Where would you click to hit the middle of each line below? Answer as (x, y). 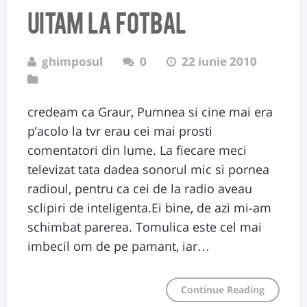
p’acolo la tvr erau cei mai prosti (120, 131)
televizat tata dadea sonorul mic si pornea (148, 169)
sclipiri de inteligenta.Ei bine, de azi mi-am (149, 207)
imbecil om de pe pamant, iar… (119, 246)
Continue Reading (223, 289)
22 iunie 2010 (219, 61)
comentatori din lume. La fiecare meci (137, 150)
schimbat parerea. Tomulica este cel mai (145, 226)
